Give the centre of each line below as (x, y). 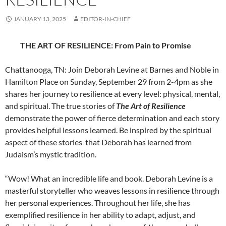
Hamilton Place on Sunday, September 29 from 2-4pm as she (109, 82)
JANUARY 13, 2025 (40, 19)
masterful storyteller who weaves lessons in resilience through (112, 191)
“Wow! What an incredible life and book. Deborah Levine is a (109, 179)
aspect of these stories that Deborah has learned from (98, 142)
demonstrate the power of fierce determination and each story (112, 118)
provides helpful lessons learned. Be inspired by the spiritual (108, 130)
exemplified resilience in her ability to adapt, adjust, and (100, 215)
